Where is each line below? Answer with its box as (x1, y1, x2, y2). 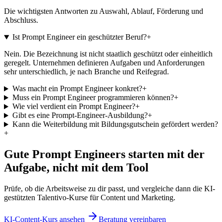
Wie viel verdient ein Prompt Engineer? (12, 102, 135, 111)
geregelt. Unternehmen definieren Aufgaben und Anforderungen (4, 58, 205, 67)
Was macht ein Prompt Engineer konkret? (12, 84, 142, 93)
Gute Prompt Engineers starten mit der (4, 148, 205, 161)
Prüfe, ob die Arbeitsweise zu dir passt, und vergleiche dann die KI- (4, 184, 215, 193)
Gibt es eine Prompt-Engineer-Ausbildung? (12, 111, 148, 120)
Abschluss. (4, 16, 38, 25)
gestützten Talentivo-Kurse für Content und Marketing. (4, 193, 175, 202)
